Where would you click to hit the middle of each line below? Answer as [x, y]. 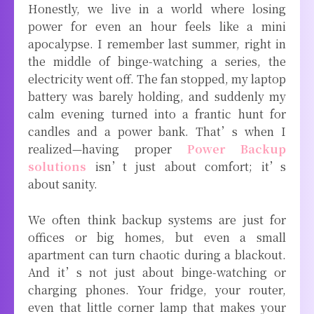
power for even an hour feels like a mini [157, 26]
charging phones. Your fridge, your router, [157, 289]
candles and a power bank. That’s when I [157, 131]
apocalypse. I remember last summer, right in [157, 43]
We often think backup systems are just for [157, 219]
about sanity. [63, 184]
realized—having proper [100, 149]
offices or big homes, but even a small [157, 237]
